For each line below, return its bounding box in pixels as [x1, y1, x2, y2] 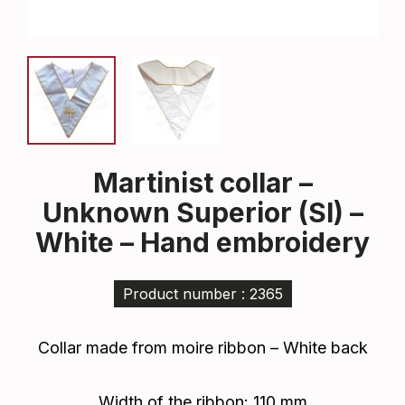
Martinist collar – [92, 166, 313, 199]
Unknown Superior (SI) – [42, 196, 363, 229]
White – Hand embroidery [35, 226, 370, 259]
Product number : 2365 [122, 285, 283, 303]
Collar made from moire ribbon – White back [37, 338, 368, 357]
